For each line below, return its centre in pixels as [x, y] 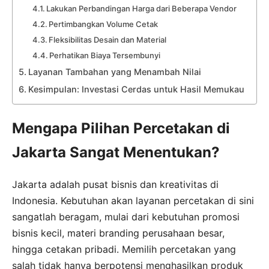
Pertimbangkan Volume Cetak [104, 24]
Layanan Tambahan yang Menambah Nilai [114, 72]
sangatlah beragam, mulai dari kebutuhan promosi [126, 217]
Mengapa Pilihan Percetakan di [121, 128]
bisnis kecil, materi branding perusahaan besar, [118, 233]
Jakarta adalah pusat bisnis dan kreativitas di [115, 185]
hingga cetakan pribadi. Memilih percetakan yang [124, 249]
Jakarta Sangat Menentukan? [116, 153]
